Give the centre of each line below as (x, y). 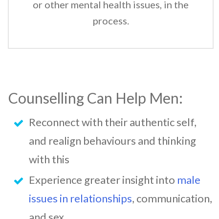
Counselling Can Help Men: (96, 98)
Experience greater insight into (103, 179)
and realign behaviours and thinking (112, 140)
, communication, (172, 198)
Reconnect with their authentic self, (113, 122)
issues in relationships (80, 198)
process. (111, 20)
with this (49, 159)
